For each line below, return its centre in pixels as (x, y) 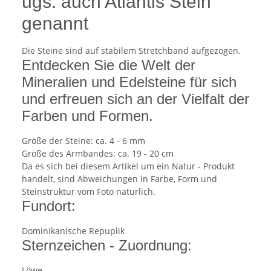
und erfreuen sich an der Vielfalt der (135, 99)
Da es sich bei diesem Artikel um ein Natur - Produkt (128, 166)
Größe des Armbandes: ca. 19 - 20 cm (98, 153)
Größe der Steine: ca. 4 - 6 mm (83, 140)
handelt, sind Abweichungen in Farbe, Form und (119, 178)
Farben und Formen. (87, 116)
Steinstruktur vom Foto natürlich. (89, 191)
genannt (55, 23)
